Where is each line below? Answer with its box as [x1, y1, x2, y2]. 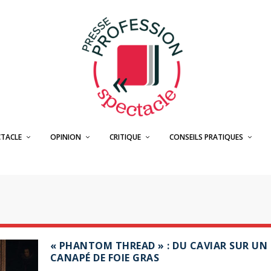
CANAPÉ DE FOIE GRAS [50, 251, 160, 264]
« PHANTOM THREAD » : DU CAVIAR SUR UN [50, 239, 268, 252]
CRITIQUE [109, 132, 141, 142]
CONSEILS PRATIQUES [169, 132, 243, 142]
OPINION [50, 132, 81, 142]
